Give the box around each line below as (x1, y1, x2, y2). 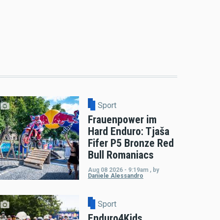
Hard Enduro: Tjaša (87, 125, 169, 138)
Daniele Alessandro (87, 172, 143, 180)
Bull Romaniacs (87, 149, 154, 162)
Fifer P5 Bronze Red (87, 137, 174, 150)
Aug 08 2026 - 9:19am (87, 166, 148, 174)
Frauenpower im (87, 113, 157, 126)
